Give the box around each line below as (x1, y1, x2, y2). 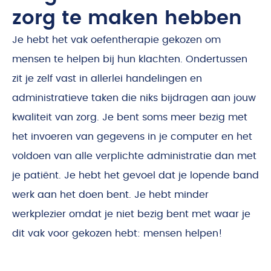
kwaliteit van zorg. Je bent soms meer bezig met (12, 112, 247, 122)
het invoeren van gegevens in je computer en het (12, 131, 252, 142)
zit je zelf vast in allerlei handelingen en (12, 73, 202, 83)
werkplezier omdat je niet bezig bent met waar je (12, 209, 250, 219)
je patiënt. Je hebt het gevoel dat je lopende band (12, 170, 259, 180)
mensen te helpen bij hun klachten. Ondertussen (12, 54, 247, 64)
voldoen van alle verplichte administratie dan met (12, 151, 256, 161)
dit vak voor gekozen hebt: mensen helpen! (12, 228, 223, 238)
